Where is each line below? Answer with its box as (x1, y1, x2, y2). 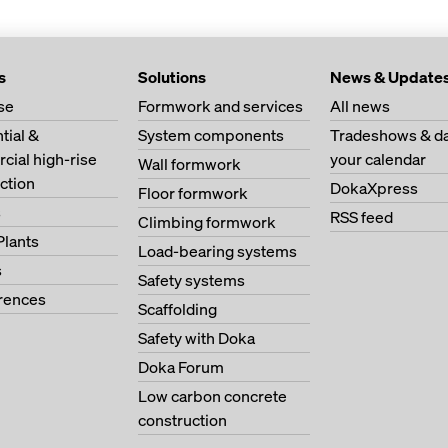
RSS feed (330, 206, 393, 228)
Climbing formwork (138, 211, 276, 233)
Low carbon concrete (138, 385, 287, 407)
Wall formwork (138, 153, 241, 175)
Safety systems (138, 269, 245, 291)
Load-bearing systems (138, 240, 297, 262)
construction (138, 409, 227, 431)
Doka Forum (138, 356, 224, 378)
